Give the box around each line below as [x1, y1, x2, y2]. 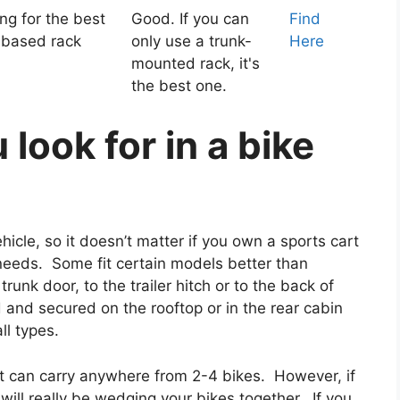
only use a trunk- [131, 32, 252, 51]
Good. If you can [131, 10, 249, 29]
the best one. [131, 77, 227, 96]
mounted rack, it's [131, 54, 260, 73]
